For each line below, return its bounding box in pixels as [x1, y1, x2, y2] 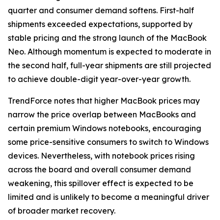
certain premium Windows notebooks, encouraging [8, 123, 201, 133]
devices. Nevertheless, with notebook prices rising [8, 151, 195, 161]
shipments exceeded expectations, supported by [8, 19, 192, 29]
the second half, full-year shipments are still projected [8, 60, 211, 70]
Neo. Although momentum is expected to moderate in [8, 47, 211, 56]
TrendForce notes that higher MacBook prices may [8, 96, 200, 106]
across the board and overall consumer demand [8, 165, 191, 174]
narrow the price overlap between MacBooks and [8, 110, 196, 119]
